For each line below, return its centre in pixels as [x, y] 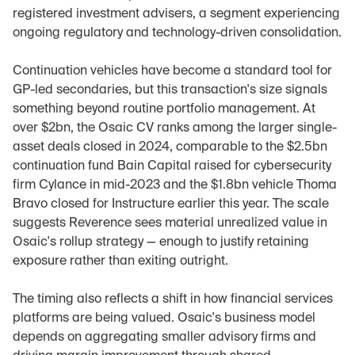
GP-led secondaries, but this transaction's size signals [170, 90]
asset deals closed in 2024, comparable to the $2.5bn [170, 147]
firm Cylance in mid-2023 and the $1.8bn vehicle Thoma [175, 185]
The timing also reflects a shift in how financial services [173, 300]
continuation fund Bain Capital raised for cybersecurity [172, 166]
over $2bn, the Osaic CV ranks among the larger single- [175, 128]
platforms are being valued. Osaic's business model [164, 319]
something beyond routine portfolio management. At [164, 109]
